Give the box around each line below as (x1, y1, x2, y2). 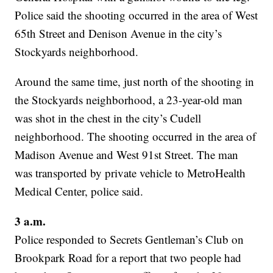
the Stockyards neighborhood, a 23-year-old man (15, 92, 243, 108)
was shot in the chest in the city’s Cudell (15, 110, 202, 126)
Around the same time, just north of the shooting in (15, 74, 255, 90)
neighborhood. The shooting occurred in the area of (15, 129, 257, 144)
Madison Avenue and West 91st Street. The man (15, 147, 239, 163)
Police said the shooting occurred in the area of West (15, 7, 258, 23)
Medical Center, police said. (15, 183, 144, 199)
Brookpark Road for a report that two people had (15, 250, 242, 266)
